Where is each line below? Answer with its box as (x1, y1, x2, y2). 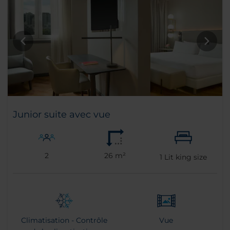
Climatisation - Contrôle (21, 216, 107, 225)
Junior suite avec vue (13, 109, 110, 121)
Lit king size (162, 152, 207, 162)
